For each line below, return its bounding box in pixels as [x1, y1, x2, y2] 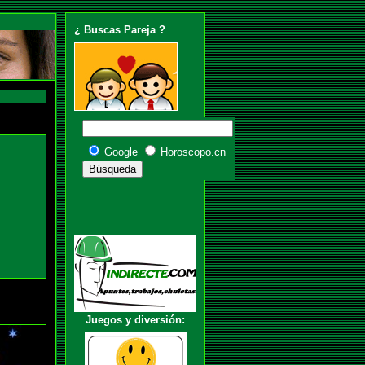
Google [104, 145, 138, 158]
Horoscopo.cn [161, 145, 226, 158]
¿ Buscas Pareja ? [74, 23, 165, 36]
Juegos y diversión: [86, 314, 185, 327]
